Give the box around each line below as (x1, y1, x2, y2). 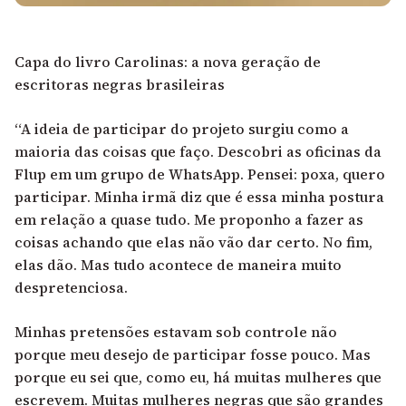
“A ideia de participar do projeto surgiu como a (14, 118, 349, 139)
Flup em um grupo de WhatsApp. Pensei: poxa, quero (14, 163, 385, 184)
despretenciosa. (14, 276, 128, 297)
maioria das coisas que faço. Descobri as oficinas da (14, 140, 382, 161)
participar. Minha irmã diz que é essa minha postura (14, 186, 384, 207)
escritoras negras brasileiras (14, 73, 225, 94)
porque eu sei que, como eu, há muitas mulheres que (14, 366, 382, 387)
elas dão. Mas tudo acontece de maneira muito (14, 254, 342, 275)
